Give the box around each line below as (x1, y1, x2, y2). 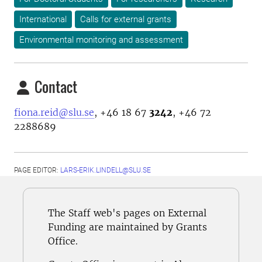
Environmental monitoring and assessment (19, 35, 183, 45)
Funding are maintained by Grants (48, 221, 207, 233)
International (19, 14, 67, 25)
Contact (32, 76, 77, 97)
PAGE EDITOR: (14, 166, 60, 174)
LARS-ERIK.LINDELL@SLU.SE (60, 166, 151, 174)
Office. (48, 235, 78, 247)
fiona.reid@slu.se (14, 106, 94, 118)
